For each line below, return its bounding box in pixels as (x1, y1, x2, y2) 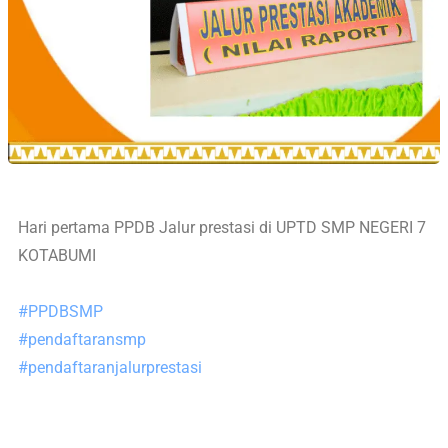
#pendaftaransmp (18, 329, 146, 349)
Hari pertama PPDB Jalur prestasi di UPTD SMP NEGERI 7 (18, 217, 426, 237)
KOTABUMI (18, 245, 96, 265)
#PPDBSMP (18, 301, 103, 321)
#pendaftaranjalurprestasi (18, 357, 202, 377)
